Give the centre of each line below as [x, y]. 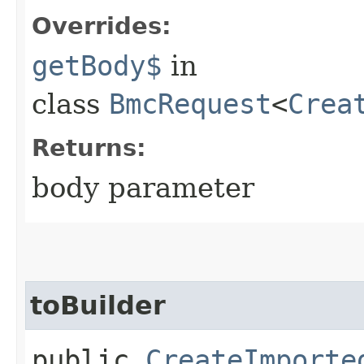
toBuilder [98, 305]
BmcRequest [190, 104]
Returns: [89, 147]
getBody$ [97, 65]
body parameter [143, 187]
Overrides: [102, 26]
